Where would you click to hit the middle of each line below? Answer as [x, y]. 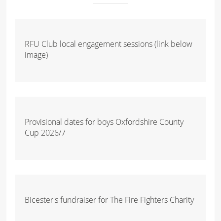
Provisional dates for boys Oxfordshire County [104, 122]
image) [37, 55]
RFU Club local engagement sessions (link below [109, 44]
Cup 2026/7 [45, 132]
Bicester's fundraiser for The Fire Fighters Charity [110, 200]
